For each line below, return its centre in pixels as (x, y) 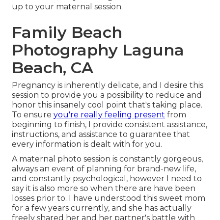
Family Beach (67, 32)
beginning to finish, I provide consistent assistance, (110, 124)
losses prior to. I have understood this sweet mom (109, 198)
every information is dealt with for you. (87, 144)
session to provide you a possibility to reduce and (107, 95)
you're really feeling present (109, 114)
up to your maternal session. (67, 6)
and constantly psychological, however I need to (107, 178)
